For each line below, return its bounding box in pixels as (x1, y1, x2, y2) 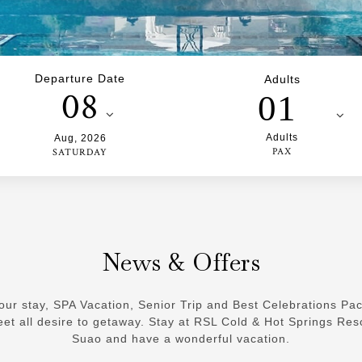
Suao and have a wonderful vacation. (72, 331, 290, 345)
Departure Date (35, 71, 125, 85)
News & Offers (101, 246, 261, 278)
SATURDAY (53, 145, 107, 158)
